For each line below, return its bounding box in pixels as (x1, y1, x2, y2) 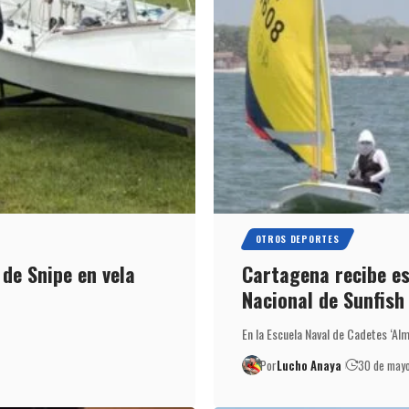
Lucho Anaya (277, 355, 342, 374)
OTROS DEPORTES (255, 231, 340, 246)
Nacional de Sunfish (241, 284, 404, 314)
